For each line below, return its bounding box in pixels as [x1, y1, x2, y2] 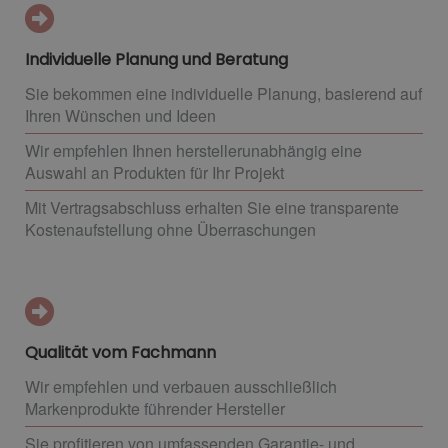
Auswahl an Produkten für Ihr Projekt [25, 160, 284, 184]
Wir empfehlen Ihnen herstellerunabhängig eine [25, 138, 362, 162]
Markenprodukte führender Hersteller [25, 396, 285, 420]
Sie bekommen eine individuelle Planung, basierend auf [25, 81, 422, 105]
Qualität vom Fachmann [25, 340, 220, 364]
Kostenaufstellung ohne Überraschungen [25, 217, 316, 241]
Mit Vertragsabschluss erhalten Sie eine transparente [25, 195, 399, 219]
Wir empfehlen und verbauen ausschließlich [25, 374, 337, 398]
